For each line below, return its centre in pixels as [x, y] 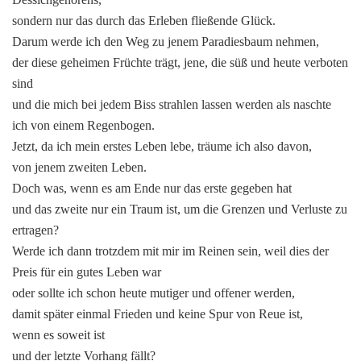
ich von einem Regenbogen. [83, 125]
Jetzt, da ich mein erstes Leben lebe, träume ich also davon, [162, 146]
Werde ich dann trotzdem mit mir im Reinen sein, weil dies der [170, 251]
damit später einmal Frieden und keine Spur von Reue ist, [158, 313]
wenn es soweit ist [58, 334]
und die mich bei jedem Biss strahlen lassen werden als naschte [172, 104]
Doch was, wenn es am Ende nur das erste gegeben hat [152, 188]
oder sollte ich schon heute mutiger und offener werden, [154, 293]
